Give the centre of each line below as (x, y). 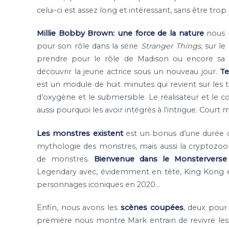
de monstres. (65, 159)
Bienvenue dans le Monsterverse (161, 159)
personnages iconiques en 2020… (98, 184)
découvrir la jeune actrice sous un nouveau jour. (128, 72)
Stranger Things (171, 46)
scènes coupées (151, 207)
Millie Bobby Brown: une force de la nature (120, 33)
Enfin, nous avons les (77, 207)
